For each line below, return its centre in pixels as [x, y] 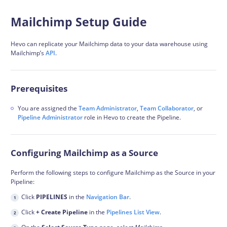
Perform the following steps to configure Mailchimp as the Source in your [113, 173]
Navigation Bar [108, 197]
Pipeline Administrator [50, 117]
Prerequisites [39, 88]
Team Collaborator [166, 108]
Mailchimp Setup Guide [79, 22]
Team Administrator [107, 108]
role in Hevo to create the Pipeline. [131, 117]
